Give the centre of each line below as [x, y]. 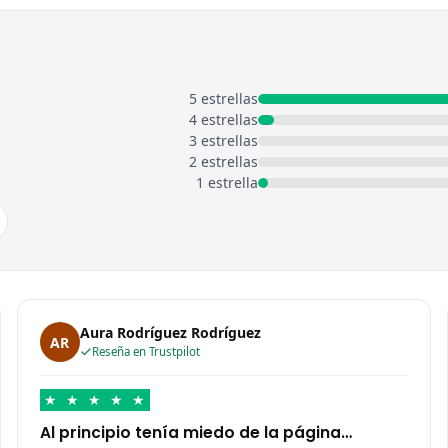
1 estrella [226, 183]
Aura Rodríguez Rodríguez [170, 333]
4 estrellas [223, 120]
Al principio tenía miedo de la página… [195, 433]
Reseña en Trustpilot [145, 352]
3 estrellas [223, 141]
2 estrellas [223, 162]
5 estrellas [223, 99]
